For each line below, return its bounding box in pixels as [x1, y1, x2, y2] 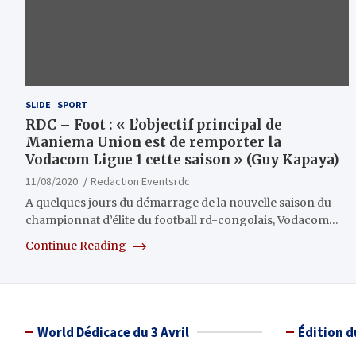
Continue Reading [25, 238, 129, 253]
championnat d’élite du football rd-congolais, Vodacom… [25, 213, 339, 228]
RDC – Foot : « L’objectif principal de [25, 116, 282, 134]
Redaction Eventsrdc [91, 174, 190, 189]
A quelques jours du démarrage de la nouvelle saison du [25, 195, 331, 211]
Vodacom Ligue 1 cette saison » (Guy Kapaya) [25, 151, 339, 169]
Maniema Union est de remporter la [25, 133, 281, 152]
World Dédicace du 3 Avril [37, 323, 189, 342]
